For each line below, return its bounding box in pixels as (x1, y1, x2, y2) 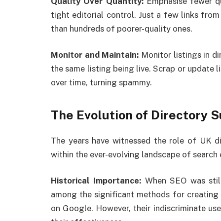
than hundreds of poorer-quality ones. (51, 23, 192, 34)
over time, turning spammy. (51, 77, 152, 88)
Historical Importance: (51, 176, 145, 186)
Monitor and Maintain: (51, 50, 142, 60)
